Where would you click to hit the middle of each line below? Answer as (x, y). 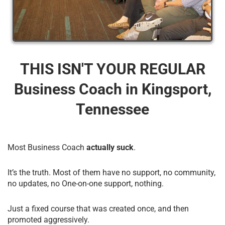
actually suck (109, 147)
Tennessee (113, 109)
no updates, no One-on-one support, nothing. (86, 183)
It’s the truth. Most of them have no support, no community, (111, 172)
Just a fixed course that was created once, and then (98, 208)
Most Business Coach (46, 147)
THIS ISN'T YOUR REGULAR (113, 69)
